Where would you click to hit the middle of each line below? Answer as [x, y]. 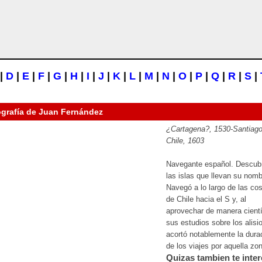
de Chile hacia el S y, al [206, 199]
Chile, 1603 [185, 141]
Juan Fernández [71, 112]
